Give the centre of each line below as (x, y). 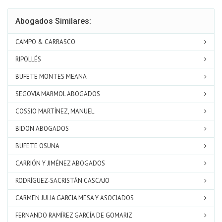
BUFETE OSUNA (37, 146)
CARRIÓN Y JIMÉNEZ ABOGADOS (60, 164)
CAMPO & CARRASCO (45, 42)
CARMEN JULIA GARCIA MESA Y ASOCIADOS (75, 198)
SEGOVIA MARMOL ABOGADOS (58, 94)
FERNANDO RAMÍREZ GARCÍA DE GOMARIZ (74, 216)
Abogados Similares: (53, 21)
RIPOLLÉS (28, 59)
